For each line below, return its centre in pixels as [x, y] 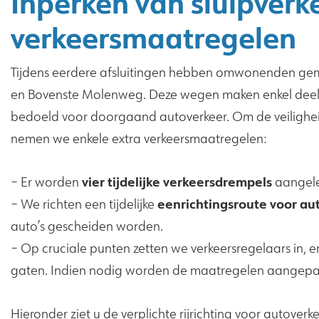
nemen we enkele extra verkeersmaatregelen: [138, 139]
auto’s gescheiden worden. [87, 226]
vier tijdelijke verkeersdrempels [177, 182]
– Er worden [46, 182]
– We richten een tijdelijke [84, 204]
